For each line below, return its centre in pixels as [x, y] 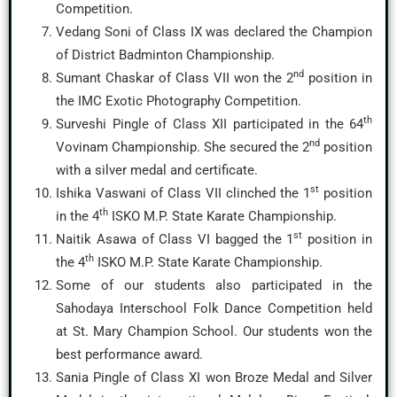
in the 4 [78, 216]
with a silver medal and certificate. [157, 170]
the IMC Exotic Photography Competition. [179, 101]
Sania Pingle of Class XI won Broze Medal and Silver [214, 378]
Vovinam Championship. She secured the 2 [183, 147]
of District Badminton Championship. [165, 55]
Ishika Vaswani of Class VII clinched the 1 [183, 193]
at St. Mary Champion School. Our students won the [214, 331]
